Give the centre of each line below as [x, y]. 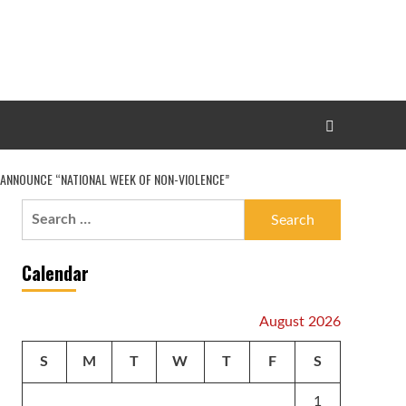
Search [43, 210]
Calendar [55, 273]
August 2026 [300, 322]
